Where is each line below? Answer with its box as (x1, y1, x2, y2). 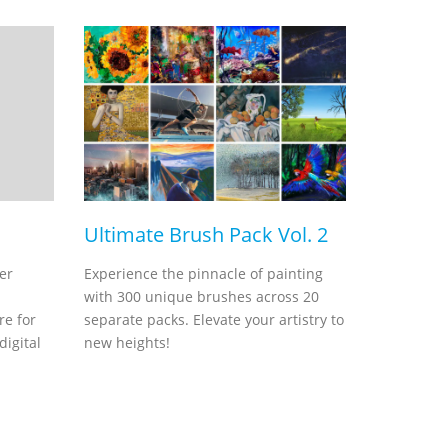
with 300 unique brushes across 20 (83, 287, 319, 306)
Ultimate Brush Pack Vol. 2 (83, 221, 328, 248)
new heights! (83, 333, 170, 352)
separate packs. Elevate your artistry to (83, 310, 344, 329)
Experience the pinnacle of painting (83, 264, 323, 283)
